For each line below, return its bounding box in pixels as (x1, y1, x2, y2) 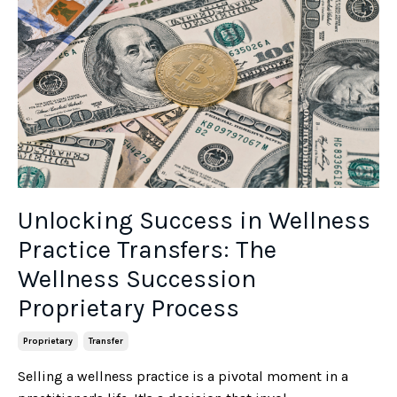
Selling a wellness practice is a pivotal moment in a (18, 368, 348, 385)
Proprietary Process (18, 293, 239, 323)
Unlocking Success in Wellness (18, 206, 370, 236)
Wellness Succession (18, 264, 256, 294)
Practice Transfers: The (18, 235, 276, 265)
